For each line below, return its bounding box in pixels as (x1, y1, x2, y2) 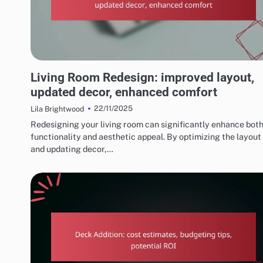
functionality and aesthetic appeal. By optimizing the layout (31, 131, 261, 141)
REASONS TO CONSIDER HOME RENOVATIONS (35, 62, 168, 69)
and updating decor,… (31, 143, 113, 154)
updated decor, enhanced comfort (31, 84, 217, 99)
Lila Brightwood (31, 104, 85, 113)
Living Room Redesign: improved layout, (31, 69, 254, 85)
